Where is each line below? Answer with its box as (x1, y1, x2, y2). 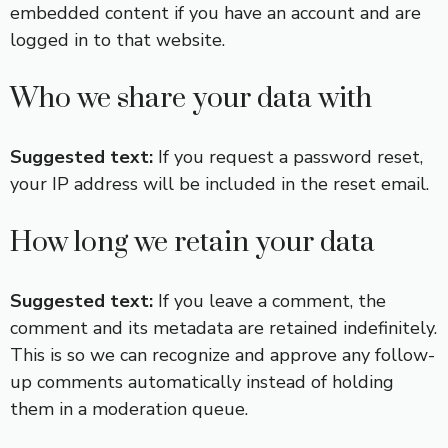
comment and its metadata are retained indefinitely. (10, 316, 437, 340)
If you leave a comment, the (158, 289, 386, 313)
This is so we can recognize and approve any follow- (10, 343, 435, 367)
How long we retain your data (10, 225, 375, 260)
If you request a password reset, (158, 145, 423, 169)
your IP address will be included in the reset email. (10, 172, 429, 196)
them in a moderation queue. (10, 397, 248, 421)
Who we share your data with (10, 81, 372, 116)
